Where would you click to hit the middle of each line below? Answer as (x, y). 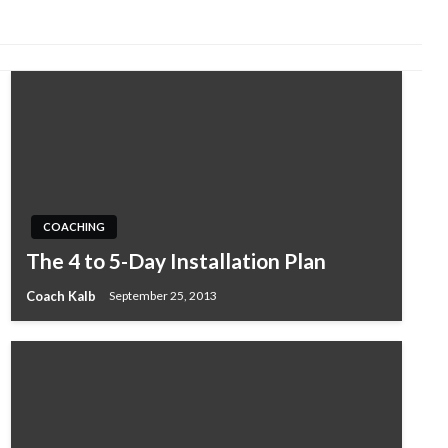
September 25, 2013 (162, 296)
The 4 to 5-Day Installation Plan (175, 260)
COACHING (73, 226)
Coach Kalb (62, 295)
